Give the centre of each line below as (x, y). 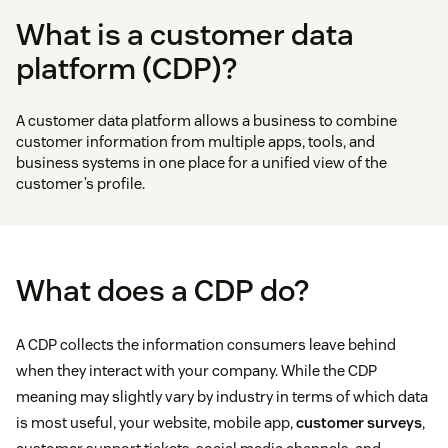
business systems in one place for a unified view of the (201, 163)
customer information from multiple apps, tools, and (195, 142)
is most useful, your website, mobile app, (156, 423)
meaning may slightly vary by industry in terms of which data (222, 397)
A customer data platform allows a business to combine (206, 121)
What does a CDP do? (162, 291)
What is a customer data (185, 35)
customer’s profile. (80, 184)
